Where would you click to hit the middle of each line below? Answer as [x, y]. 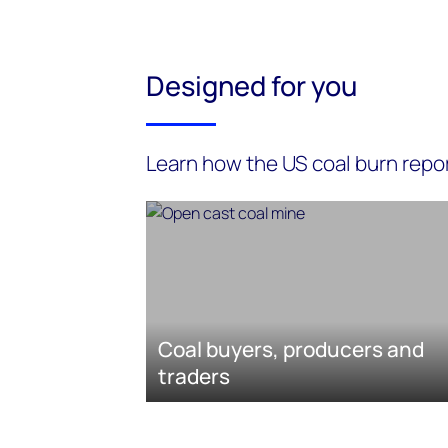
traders [194, 376]
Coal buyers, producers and [291, 349]
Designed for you [251, 86]
